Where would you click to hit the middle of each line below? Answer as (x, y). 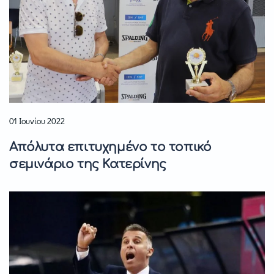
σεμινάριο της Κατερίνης (88, 165)
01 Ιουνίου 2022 (37, 121)
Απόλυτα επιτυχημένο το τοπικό (110, 147)
